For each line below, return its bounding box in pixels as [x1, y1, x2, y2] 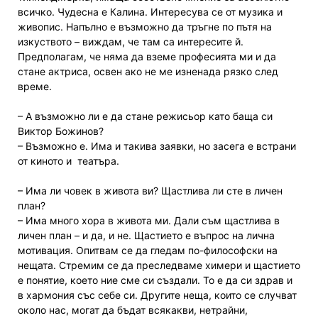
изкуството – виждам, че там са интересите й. [18, 35, 243, 48]
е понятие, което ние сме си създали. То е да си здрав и [18, 274, 292, 287]
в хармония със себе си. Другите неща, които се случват [18, 289, 297, 302]
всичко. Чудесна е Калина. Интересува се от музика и [18, 6, 283, 18]
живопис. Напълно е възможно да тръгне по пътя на [18, 21, 272, 33]
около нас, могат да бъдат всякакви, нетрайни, [18, 304, 248, 317]
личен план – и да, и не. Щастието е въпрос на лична [18, 229, 275, 242]
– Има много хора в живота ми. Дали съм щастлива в [18, 214, 280, 227]
